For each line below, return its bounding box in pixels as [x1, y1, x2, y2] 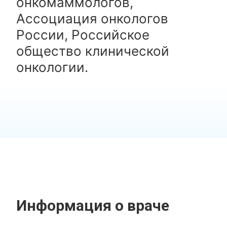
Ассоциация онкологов [16, 11, 169, 26]
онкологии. [16, 59, 89, 75]
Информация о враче [16, 197, 170, 214]
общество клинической [16, 43, 170, 59]
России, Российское [16, 27, 150, 43]
